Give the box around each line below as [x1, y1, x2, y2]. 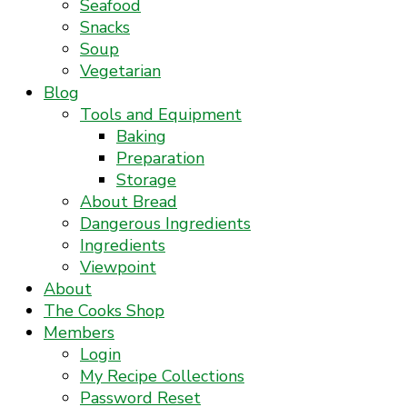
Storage [116, 169, 176, 191]
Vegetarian [80, 60, 161, 82]
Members [44, 322, 114, 343]
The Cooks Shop [44, 300, 164, 322]
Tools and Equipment [80, 104, 242, 125]
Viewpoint [80, 256, 156, 278]
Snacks [80, 16, 130, 38]
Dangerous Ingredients [80, 213, 251, 234]
